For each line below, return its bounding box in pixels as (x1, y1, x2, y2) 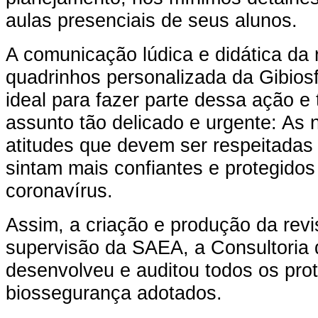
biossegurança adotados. (6, 281, 222, 304)
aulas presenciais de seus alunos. (6, 9, 297, 31)
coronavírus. (6, 179, 113, 202)
